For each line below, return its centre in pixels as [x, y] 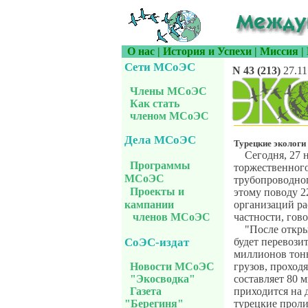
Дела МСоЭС [160, 140]
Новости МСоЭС [172, 266]
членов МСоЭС [167, 217]
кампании [149, 205]
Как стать [155, 103]
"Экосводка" [163, 278]
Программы [160, 166]
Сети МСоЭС [160, 67]
